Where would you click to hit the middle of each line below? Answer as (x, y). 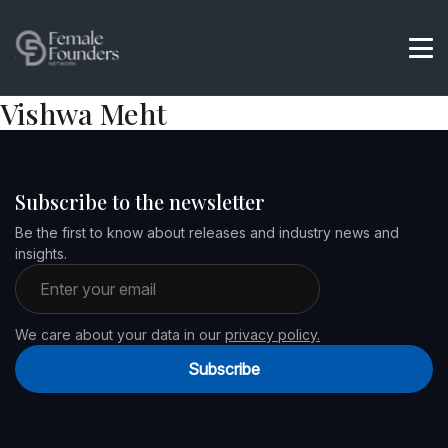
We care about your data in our (120, 334)
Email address (63, 275)
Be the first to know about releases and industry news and (207, 232)
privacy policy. (272, 334)
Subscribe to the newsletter (140, 201)
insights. (41, 253)
